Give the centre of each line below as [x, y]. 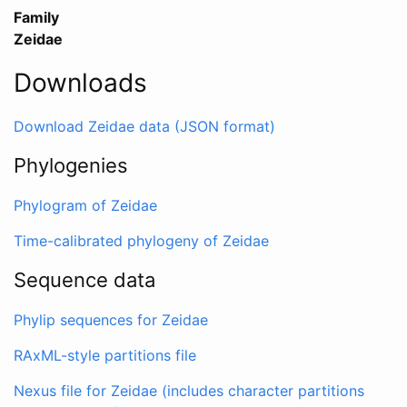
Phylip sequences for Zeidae [111, 319]
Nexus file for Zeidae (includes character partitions [189, 390]
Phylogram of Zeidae [85, 205]
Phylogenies [71, 165]
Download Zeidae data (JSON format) [144, 126]
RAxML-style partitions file [105, 355]
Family [36, 17]
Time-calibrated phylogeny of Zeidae [141, 240]
